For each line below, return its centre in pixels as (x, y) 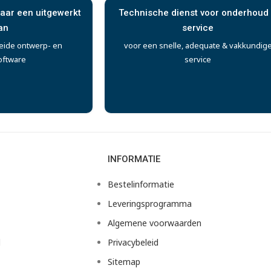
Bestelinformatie (141, 184)
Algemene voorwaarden (154, 223)
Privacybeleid (133, 242)
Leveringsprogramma (149, 204)
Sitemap (124, 262)
